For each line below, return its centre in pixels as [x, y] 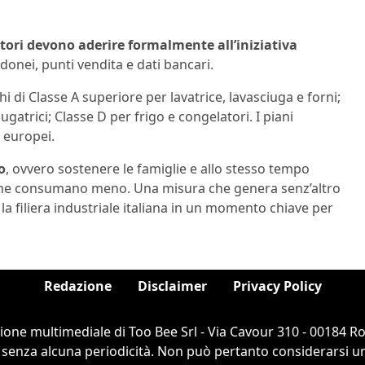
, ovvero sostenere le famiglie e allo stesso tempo [158, 168]
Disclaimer [172, 286]
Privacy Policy [277, 286]
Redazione [77, 286]
